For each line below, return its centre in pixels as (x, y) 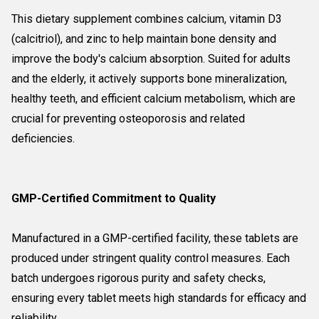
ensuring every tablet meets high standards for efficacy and (159, 298)
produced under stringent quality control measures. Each (151, 258)
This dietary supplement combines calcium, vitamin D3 (147, 19)
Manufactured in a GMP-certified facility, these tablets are (155, 238)
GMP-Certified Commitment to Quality (114, 198)
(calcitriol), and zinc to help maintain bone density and (144, 39)
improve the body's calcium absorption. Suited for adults (151, 59)
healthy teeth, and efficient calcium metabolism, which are (153, 99)
